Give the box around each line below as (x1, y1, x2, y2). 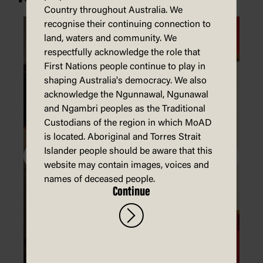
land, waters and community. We (43, 34, 177, 43)
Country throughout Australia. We (43, 6, 183, 15)
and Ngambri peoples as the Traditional (43, 104, 205, 114)
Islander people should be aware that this (43, 147, 213, 156)
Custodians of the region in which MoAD (43, 119, 212, 128)
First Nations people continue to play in (43, 62, 205, 72)
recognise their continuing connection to (43, 20, 211, 29)
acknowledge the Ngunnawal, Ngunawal (43, 90, 208, 100)
